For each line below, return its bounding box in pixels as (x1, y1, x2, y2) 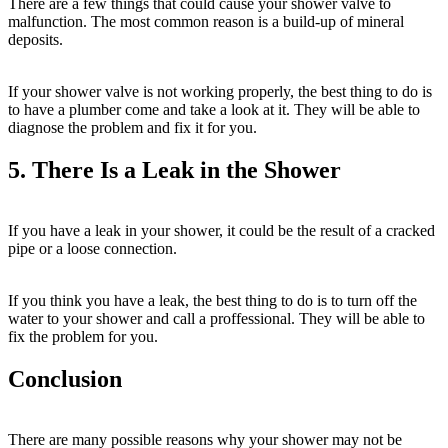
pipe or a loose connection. (8, 239, 177, 257)
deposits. (8, 31, 63, 49)
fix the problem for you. (8, 327, 158, 345)
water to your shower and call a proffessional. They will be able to (8, 309, 425, 327)
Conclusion (8, 365, 122, 392)
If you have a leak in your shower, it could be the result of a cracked (8, 221, 435, 239)
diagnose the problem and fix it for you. (8, 119, 257, 137)
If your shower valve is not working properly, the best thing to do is (8, 83, 432, 101)
